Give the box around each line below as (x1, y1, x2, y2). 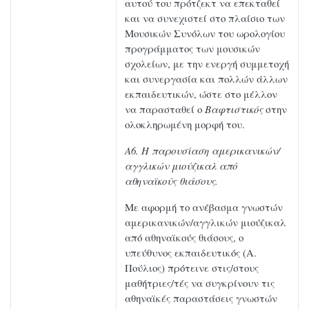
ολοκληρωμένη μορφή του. (125, 117, 245, 132)
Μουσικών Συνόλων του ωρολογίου (125, 26, 285, 41)
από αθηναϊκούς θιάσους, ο (125, 230, 243, 245)
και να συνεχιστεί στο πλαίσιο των (125, 11, 285, 26)
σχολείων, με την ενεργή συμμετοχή (125, 57, 289, 71)
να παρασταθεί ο (125, 102, 205, 117)
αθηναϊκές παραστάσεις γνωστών (125, 291, 277, 306)
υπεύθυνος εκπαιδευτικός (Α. (125, 246, 257, 260)
